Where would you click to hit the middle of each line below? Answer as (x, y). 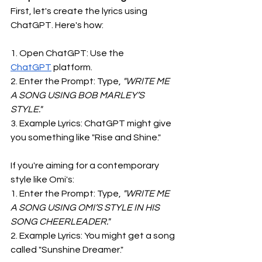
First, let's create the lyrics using (80, 11)
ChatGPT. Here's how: (57, 25)
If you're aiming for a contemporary (86, 166)
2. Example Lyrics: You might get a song (94, 236)
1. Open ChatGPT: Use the (68, 53)
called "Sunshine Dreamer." (67, 250)
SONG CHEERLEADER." (60, 222)
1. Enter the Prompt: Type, (66, 194)
